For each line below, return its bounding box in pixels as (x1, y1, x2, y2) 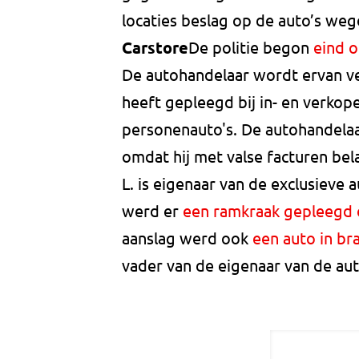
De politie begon (188, 37, 313, 58)
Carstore (122, 37, 188, 58)
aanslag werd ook (122, 228, 252, 248)
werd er (122, 200, 183, 221)
